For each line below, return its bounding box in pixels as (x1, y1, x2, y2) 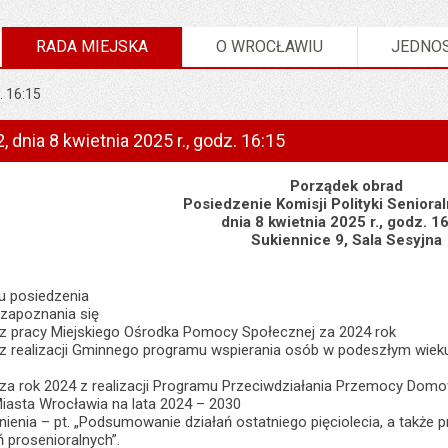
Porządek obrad (289, 177, 403, 195)
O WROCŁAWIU (216, 37, 324, 56)
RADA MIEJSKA (35, 37, 148, 56)
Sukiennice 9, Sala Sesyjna (250, 231, 442, 249)
